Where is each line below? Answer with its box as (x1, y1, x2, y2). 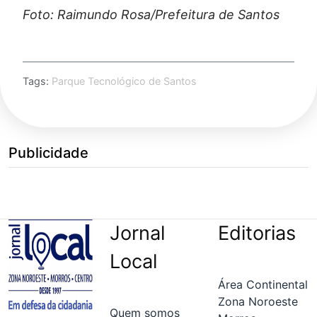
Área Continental (218, 277, 309, 292)
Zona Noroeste (218, 294, 299, 309)
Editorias (218, 221, 296, 245)
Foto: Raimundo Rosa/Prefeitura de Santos (23, 6, 279, 22)
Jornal (110, 221, 166, 245)
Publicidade (8, 144, 88, 161)
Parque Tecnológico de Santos (52, 74, 197, 87)
